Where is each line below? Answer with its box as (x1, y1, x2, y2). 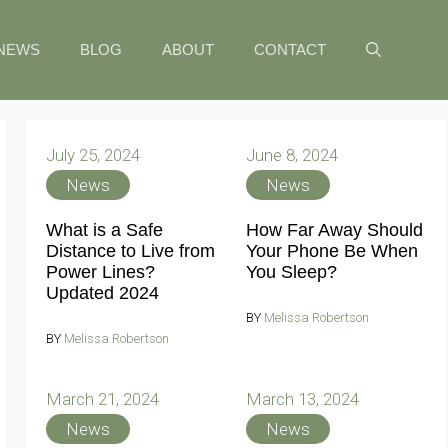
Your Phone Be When (246, 241, 418, 261)
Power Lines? (46, 262, 155, 282)
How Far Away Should (246, 220, 423, 240)
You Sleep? (246, 262, 337, 282)
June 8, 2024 (246, 145, 338, 165)
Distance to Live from (46, 241, 215, 261)
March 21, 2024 (46, 388, 159, 409)
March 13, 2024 (246, 388, 359, 409)
